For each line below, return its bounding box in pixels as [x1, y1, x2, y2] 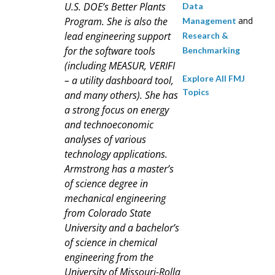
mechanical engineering [64, 192, 166, 206]
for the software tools [64, 44, 155, 58]
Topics [182, 87, 209, 98]
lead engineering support [64, 29, 171, 44]
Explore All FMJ [182, 73, 245, 84]
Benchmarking [182, 45, 240, 56]
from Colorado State [64, 206, 151, 220]
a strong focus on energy [64, 103, 169, 117]
